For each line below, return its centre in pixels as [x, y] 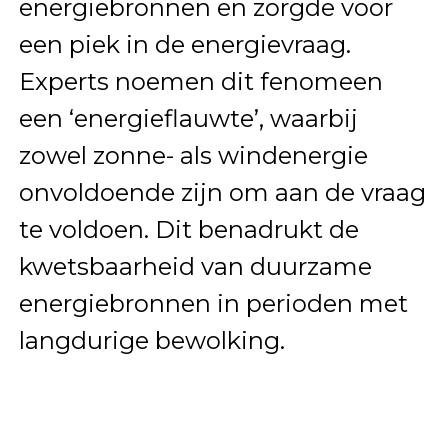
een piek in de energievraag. [184, 45]
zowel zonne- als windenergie [193, 156]
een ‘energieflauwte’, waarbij [188, 119]
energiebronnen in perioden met [213, 304]
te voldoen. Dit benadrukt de [188, 230]
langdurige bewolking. [151, 341]
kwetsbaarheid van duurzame [195, 267]
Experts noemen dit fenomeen [200, 82]
